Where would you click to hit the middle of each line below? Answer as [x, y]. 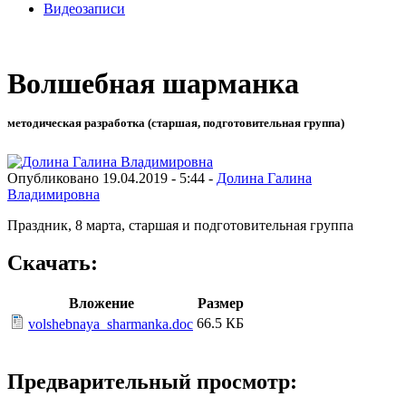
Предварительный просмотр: [152, 382]
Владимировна [53, 194]
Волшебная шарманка [153, 84]
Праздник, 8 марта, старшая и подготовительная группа [180, 225]
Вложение [101, 304]
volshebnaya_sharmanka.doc [111, 324]
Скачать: [53, 263]
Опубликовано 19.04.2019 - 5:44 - [112, 178]
